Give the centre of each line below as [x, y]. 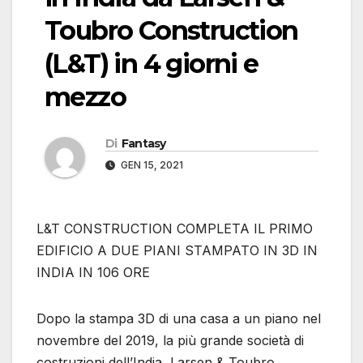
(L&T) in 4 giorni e [152, 64]
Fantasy [143, 144]
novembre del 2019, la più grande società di [170, 341]
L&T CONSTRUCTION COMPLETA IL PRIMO [175, 229]
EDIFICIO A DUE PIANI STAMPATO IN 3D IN [177, 251]
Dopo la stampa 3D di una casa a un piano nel [179, 319]
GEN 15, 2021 [151, 165]
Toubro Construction [171, 31]
